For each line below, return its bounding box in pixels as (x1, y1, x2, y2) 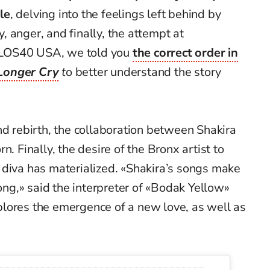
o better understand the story (66, 64, 222, 81)
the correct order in (132, 45, 238, 61)
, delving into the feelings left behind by (10, 6, 221, 23)
